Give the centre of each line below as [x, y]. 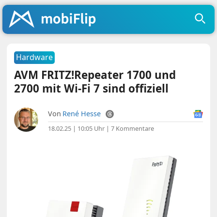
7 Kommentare [133, 128]
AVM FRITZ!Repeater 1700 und [95, 75]
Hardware [35, 57]
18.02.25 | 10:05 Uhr [77, 128]
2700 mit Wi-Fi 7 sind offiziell [92, 88]
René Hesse [82, 114]
